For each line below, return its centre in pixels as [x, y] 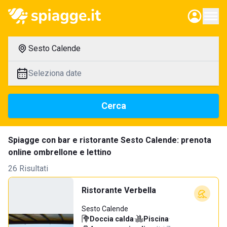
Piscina [156, 219]
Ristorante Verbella [119, 190]
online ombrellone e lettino [60, 152]
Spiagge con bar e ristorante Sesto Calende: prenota [110, 140]
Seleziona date [55, 73]
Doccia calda [112, 219]
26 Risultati [28, 168]
